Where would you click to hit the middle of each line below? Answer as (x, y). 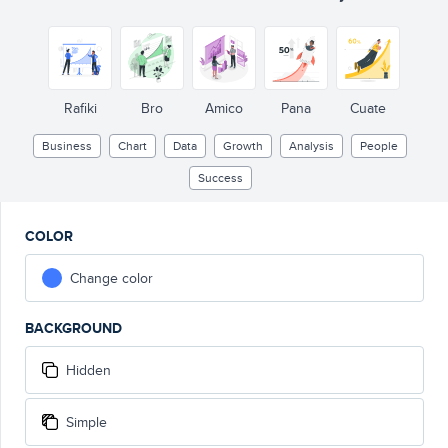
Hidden (88, 370)
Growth (243, 145)
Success (220, 177)
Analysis (311, 145)
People (379, 145)
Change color (111, 278)
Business (67, 145)
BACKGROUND (73, 328)
